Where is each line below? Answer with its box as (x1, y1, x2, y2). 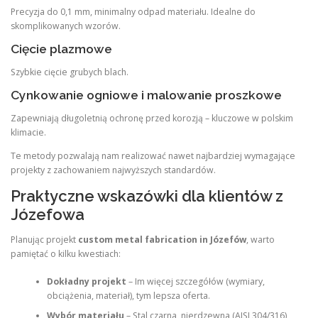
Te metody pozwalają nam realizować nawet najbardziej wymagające (11, 150, 295, 163)
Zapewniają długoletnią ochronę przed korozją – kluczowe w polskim (11, 112, 293, 124)
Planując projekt (11, 234, 78, 246)
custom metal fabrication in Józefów (78, 234, 246, 246)
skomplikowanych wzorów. (11, 19, 121, 32)
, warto (246, 234, 275, 246)
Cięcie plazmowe (11, 41, 112, 56)
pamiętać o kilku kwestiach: (11, 248, 121, 261)
